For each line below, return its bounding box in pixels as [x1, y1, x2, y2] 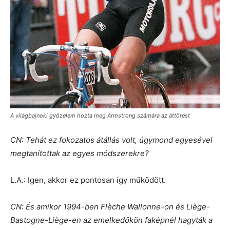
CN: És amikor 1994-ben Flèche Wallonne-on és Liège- [10, 201, 210, 212]
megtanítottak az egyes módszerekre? [10, 148, 149, 158]
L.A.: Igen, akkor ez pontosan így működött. [10, 175, 166, 185]
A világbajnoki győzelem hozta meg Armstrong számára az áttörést [10, 111, 190, 119]
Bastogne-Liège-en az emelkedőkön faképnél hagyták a [10, 215, 213, 225]
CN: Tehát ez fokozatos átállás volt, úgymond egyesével [10, 135, 213, 145]
